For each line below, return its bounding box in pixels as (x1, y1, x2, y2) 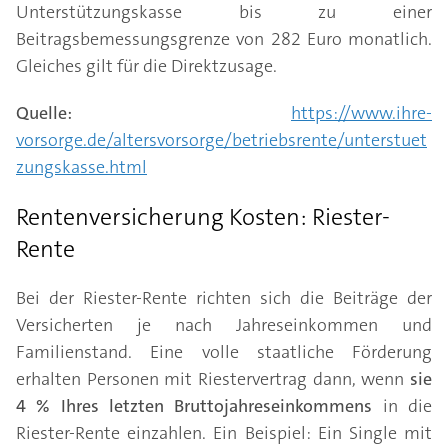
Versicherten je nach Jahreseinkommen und (16, 313, 432, 337)
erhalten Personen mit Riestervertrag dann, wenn (16, 367, 410, 391)
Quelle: (16, 101, 291, 125)
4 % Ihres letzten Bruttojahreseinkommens (16, 394, 373, 418)
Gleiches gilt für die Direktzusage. (16, 54, 277, 78)
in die (372, 394, 433, 418)
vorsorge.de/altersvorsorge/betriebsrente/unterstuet (16, 128, 427, 152)
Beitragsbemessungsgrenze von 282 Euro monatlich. (16, 27, 432, 51)
